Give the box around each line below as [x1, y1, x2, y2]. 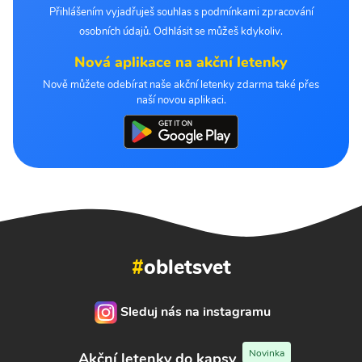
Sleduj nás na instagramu [120, 303, 271, 322]
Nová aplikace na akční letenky [74, 53, 288, 73]
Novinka [248, 346, 284, 360]
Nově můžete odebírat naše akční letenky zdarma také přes [43, 78, 319, 93]
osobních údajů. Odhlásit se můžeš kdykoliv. [79, 24, 283, 40]
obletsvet [143, 252, 231, 281]
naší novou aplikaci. [136, 93, 226, 108]
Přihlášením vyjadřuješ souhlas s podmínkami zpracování [48, 5, 314, 20]
